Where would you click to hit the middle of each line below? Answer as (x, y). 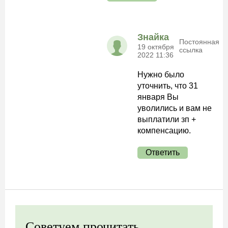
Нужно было (161, 75)
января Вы (158, 97)
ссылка (191, 50)
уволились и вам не (175, 108)
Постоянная (199, 41)
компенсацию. (164, 131)
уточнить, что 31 (168, 86)
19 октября (156, 47)
